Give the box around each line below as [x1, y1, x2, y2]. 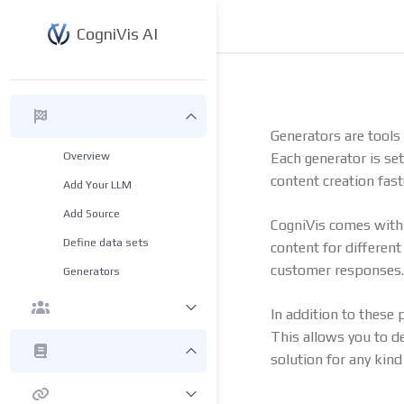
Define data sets [62, 235, 149, 249]
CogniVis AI [77, 24, 158, 43]
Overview [62, 149, 110, 162]
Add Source [62, 207, 120, 220]
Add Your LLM [62, 178, 132, 191]
